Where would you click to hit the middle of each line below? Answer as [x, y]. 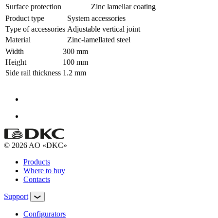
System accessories [96, 18]
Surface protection [33, 6]
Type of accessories [35, 29]
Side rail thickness [33, 73]
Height [16, 62]
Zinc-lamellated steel [99, 39]
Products [37, 162]
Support [16, 196]
